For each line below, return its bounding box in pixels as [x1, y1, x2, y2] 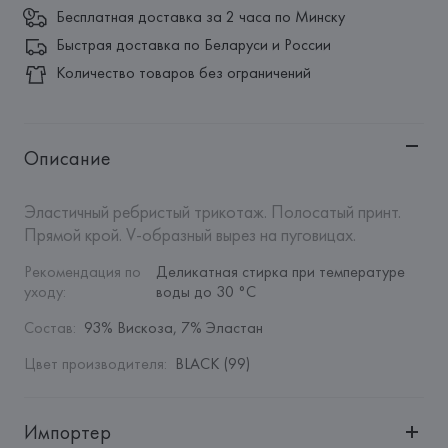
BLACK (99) [174, 353, 250, 374]
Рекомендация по [23, 261, 141, 282]
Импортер [23, 419, 111, 445]
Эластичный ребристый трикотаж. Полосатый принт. [23, 200, 401, 223]
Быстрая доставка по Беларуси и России [55, 34, 331, 55]
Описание [23, 145, 111, 171]
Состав [23, 317, 73, 338]
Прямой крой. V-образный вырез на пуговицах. [23, 223, 356, 246]
